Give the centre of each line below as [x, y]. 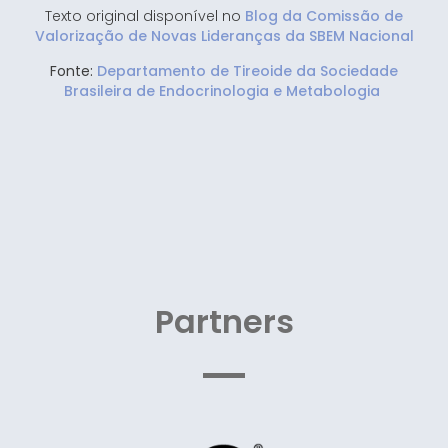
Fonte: [71, 70]
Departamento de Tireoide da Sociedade [247, 70]
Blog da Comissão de [324, 16]
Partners [224, 321]
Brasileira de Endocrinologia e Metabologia [224, 90]
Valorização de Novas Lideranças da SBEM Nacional [224, 36]
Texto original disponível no [145, 16]
